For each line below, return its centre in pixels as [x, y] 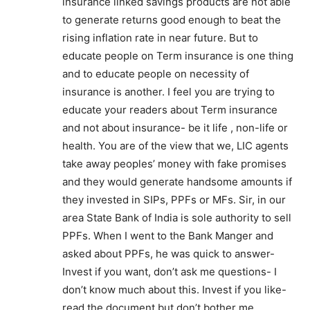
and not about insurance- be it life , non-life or [175, 128]
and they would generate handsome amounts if [177, 182]
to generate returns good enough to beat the [172, 20]
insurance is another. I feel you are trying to [168, 92]
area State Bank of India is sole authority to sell [177, 218]
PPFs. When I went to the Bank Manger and [168, 236]
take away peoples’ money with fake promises [174, 164]
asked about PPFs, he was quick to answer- [168, 254]
